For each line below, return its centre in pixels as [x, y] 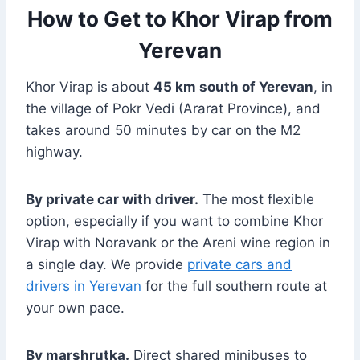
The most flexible [256, 200]
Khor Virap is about [90, 87]
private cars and [239, 265]
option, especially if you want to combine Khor [174, 221]
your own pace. [75, 308]
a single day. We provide [106, 265]
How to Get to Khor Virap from [180, 19]
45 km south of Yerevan [233, 87]
